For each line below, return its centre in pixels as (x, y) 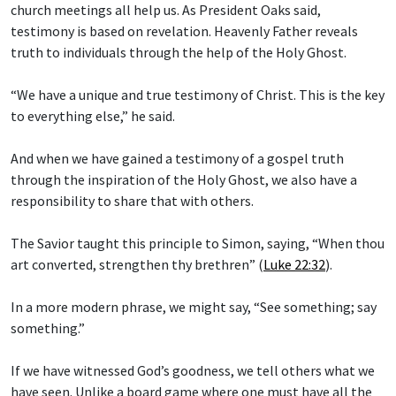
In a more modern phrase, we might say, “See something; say (194, 307)
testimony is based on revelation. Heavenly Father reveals (184, 31)
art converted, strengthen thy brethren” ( (137, 265)
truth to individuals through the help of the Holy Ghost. (179, 53)
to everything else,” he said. (93, 116)
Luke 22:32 (294, 265)
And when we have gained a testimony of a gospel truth (177, 159)
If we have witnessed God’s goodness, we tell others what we (193, 371)
